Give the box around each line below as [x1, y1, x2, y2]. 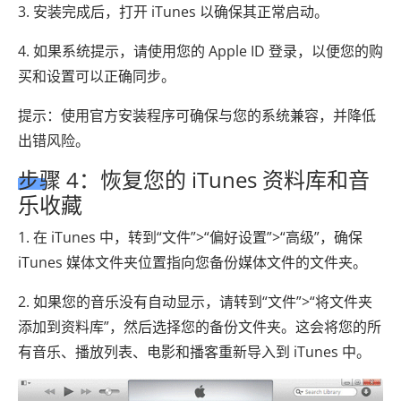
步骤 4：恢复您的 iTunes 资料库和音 [18, 164, 370, 194]
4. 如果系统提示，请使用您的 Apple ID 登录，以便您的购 [18, 40, 383, 61]
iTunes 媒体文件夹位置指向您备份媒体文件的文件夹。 [18, 252, 367, 272]
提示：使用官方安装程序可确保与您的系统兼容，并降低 [18, 105, 376, 125]
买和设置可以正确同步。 [18, 65, 175, 86]
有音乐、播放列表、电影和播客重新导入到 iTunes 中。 [18, 341, 371, 362]
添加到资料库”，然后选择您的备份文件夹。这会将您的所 [18, 316, 381, 337]
